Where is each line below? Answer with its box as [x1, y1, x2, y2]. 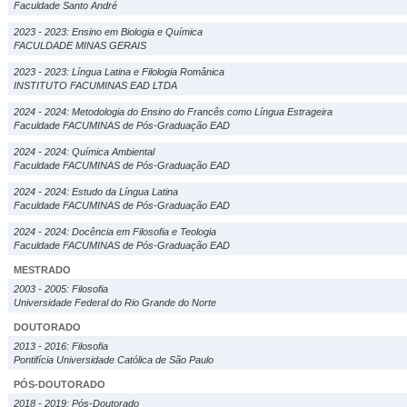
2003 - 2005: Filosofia [14, 283, 108, 294]
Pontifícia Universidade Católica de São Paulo [14, 354, 213, 365]
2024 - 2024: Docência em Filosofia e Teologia [14, 226, 216, 237]
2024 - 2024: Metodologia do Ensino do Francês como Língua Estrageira [14, 106, 333, 117]
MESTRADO [14, 264, 71, 275]
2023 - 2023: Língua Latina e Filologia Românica [14, 66, 224, 77]
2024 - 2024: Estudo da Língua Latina [14, 186, 178, 197]
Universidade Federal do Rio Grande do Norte [14, 297, 216, 308]
